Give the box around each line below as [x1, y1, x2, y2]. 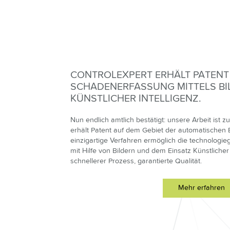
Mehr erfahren [178, 183, 225, 192]
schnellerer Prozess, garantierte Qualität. [70, 157, 202, 165]
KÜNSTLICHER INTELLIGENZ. [70, 92, 201, 105]
